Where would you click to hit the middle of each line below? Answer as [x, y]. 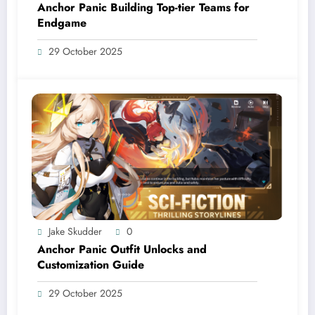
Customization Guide [91, 265]
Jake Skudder [75, 232]
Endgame [62, 23]
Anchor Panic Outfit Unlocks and [122, 250]
